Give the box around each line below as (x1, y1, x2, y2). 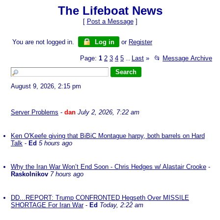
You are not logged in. (12, 38, 78, 46)
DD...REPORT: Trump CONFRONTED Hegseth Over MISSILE (11, 194, 189, 201)
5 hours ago (39, 139, 72, 147)
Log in (93, 38, 114, 46)
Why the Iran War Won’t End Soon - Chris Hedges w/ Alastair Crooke (11, 163, 206, 170)
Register (129, 38, 152, 46)
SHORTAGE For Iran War (11, 201, 83, 209)
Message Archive (163, 55, 212, 62)
